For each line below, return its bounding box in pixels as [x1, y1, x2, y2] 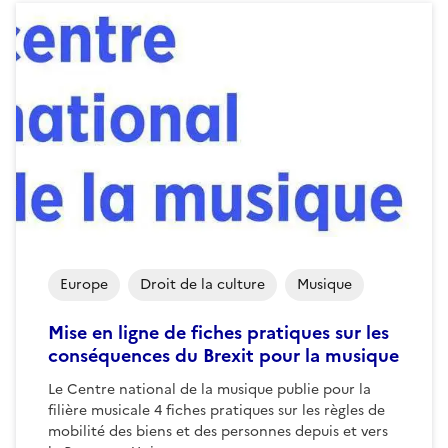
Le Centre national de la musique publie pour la [48, 378, 371, 400]
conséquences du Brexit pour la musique [48, 341, 399, 369]
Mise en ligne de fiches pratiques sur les [48, 318, 389, 346]
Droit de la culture [140, 273, 265, 295]
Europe [60, 273, 108, 295]
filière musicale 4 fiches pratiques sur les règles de [48, 399, 385, 421]
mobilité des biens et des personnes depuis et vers [48, 420, 388, 442]
